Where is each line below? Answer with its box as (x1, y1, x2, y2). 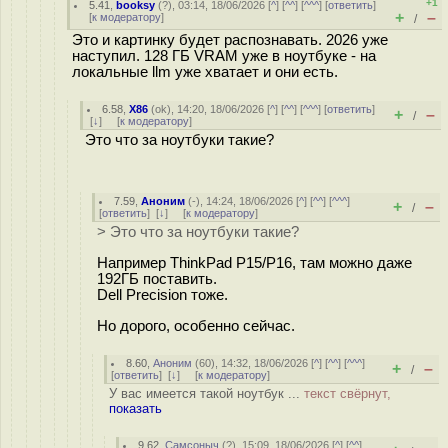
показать (109, 401, 162, 416)
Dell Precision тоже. (97, 286, 228, 303)
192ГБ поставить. (97, 270, 217, 287)
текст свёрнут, (304, 386, 391, 401)
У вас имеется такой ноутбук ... (109, 386, 304, 401)
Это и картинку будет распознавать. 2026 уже (72, 32, 388, 48)
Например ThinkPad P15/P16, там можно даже (97, 254, 412, 271)
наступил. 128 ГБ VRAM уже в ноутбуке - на (72, 48, 376, 64)
